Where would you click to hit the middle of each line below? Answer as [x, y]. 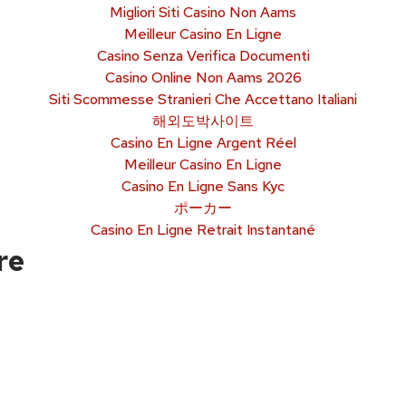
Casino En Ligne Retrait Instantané [203, 229]
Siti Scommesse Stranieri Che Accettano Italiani [203, 99]
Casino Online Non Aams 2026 [203, 77]
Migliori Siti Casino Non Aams [203, 12]
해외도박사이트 [203, 121]
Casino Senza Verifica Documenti [203, 55]
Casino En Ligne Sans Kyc [203, 186]
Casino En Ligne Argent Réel [203, 142]
